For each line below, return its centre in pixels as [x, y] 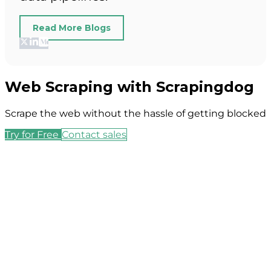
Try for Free [33, 135]
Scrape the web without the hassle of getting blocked [135, 114]
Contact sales [94, 135]
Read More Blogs [72, 28]
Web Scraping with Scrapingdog [129, 87]
